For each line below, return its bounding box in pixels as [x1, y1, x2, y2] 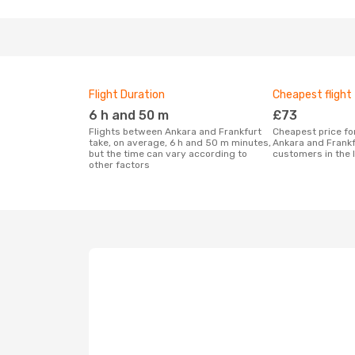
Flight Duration [89, 88, 165, 101]
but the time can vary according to [89, 148, 247, 159]
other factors [89, 159, 150, 170]
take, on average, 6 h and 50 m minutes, [89, 137, 271, 148]
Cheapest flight [273, 88, 352, 101]
